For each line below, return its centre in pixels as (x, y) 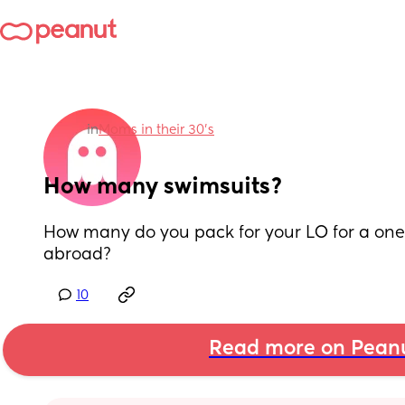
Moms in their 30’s (156, 130)
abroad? (77, 255)
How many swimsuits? (163, 187)
